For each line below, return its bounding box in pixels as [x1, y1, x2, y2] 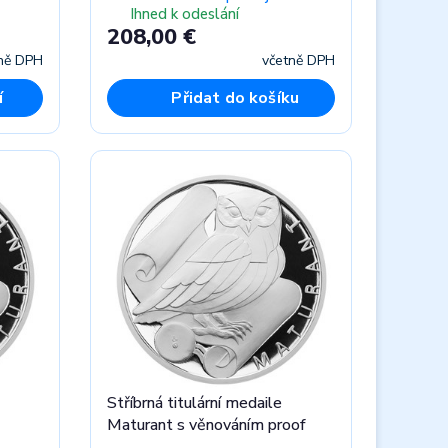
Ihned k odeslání [130, 4, 240, 25]
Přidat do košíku [171, 86, 299, 109]
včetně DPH [261, 50, 335, 70]
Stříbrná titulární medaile [107, 391, 283, 414]
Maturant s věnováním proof [107, 413, 307, 436]
